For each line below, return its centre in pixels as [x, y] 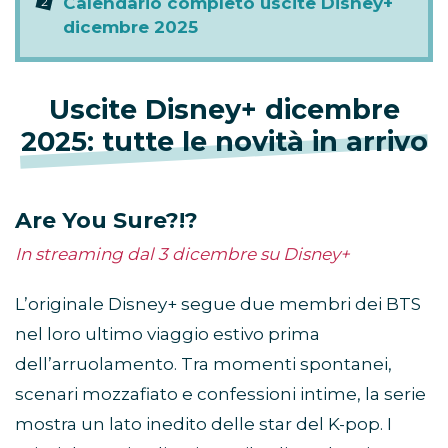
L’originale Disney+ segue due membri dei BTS [218, 304]
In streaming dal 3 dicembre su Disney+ [182, 254]
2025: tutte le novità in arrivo [224, 142]
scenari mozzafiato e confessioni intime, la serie [220, 394]
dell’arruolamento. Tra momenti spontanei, [203, 364]
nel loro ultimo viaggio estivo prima [167, 334]
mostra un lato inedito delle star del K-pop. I [203, 424]
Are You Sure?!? [106, 221]
